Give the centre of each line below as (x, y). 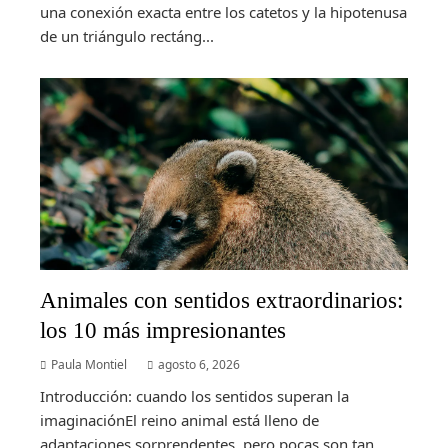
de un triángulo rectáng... (127, 35)
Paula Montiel (89, 365)
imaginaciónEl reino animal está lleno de (179, 420)
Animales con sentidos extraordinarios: (221, 300)
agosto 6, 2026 (199, 365)
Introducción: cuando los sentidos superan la (194, 396)
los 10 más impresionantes (163, 330)
